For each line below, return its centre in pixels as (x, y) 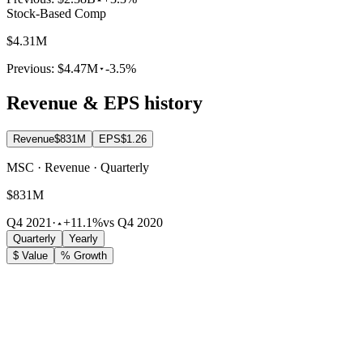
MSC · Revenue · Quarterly (78, 168)
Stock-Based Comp (56, 14)
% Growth (84, 256)
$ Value (30, 256)
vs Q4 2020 (133, 223)
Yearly (83, 239)
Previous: (32, 69)
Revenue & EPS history (105, 103)
